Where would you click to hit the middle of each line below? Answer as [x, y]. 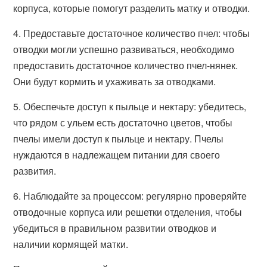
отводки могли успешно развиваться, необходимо [124, 49]
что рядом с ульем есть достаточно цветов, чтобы [123, 122]
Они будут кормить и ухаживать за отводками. [115, 81]
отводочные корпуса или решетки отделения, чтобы [128, 212]
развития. [35, 171]
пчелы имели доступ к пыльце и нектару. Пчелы [119, 139]
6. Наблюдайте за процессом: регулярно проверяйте [130, 196]
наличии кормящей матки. [71, 244]
